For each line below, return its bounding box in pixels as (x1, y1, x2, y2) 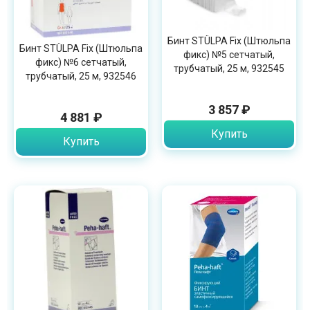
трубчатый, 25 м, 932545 (174, 63, 284, 75)
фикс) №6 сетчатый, (35, 56, 127, 68)
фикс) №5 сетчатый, (183, 49, 275, 61)
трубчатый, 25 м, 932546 (26, 70, 136, 82)
